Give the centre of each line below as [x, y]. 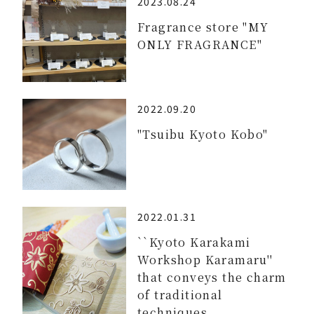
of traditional [180, 294]
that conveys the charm [212, 277]
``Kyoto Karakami [194, 242]
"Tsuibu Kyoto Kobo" [203, 134]
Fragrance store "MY [203, 27]
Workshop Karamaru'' [205, 259]
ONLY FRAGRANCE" [200, 44]
